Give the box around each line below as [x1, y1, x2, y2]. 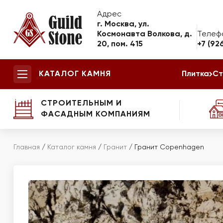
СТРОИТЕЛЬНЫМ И [41, 100, 122, 108]
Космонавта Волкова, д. [97, 30, 192, 38]
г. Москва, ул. [97, 20, 149, 28]
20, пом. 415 [97, 40, 143, 48]
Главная [13, 144, 40, 151]
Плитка [182, 70, 209, 78]
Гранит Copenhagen [134, 144, 204, 151]
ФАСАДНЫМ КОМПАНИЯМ [41, 111, 150, 118]
